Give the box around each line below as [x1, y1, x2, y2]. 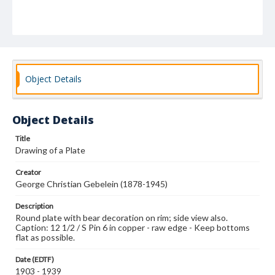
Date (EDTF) [15, 255, 54, 264]
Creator [15, 168, 41, 177]
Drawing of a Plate [15, 145, 85, 155]
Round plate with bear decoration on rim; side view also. [15, 212, 228, 223]
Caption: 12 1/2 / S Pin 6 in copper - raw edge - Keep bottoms [15, 222, 250, 233]
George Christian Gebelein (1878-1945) [15, 179, 168, 189]
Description [15, 201, 53, 211]
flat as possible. [15, 232, 75, 242]
